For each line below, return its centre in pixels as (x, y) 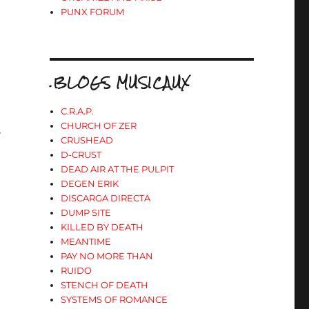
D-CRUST (81, 154)
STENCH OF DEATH (105, 285)
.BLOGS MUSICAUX (120, 82)
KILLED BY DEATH (102, 227)
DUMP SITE (86, 212)
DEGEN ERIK (90, 183)
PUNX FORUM (93, 12)
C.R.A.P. (78, 111)
